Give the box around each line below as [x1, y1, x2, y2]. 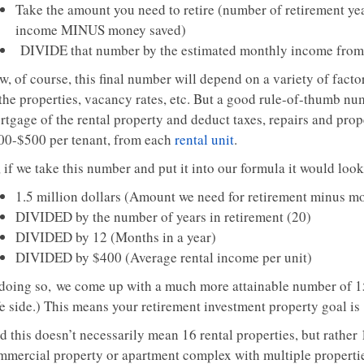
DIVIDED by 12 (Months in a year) [15, 227, 216, 246]
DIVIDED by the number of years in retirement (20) [15, 207, 311, 226]
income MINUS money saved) [15, 20, 186, 39]
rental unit [175, 130, 234, 149]
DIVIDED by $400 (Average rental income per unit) [15, 248, 312, 266]
